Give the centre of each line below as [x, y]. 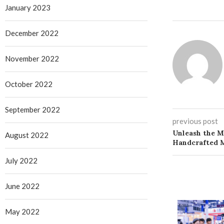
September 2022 [32, 109]
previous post [195, 121]
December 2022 [32, 33]
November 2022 [32, 58]
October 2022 [29, 84]
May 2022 [22, 211]
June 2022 [22, 186]
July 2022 [21, 160]
